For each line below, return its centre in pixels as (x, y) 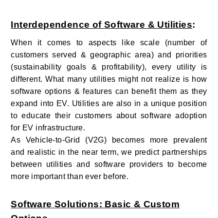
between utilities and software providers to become (109, 164)
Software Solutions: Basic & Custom (95, 204)
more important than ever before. (70, 176)
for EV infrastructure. (48, 127)
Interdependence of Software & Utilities (102, 24)
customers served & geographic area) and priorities (109, 54)
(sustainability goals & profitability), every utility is (109, 67)
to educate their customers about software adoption (109, 115)
